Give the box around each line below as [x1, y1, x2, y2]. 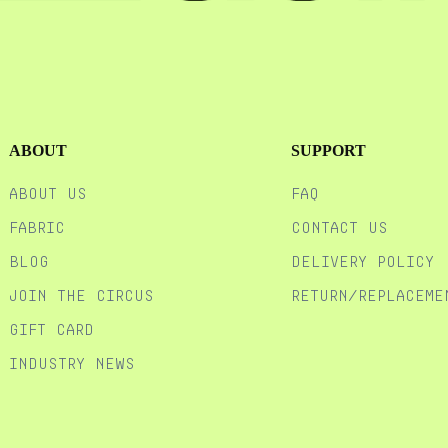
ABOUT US [9, 184, 88, 204]
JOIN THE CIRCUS [9, 286, 155, 306]
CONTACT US [290, 218, 388, 238]
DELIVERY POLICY [290, 252, 434, 272]
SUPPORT [290, 142, 366, 160]
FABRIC [9, 218, 66, 238]
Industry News [9, 354, 136, 374]
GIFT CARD [9, 320, 95, 340]
